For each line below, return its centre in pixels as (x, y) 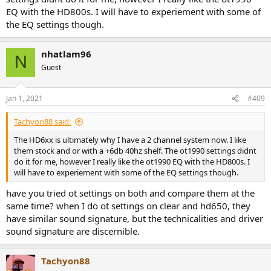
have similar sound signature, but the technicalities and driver (135, 218)
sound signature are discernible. (73, 231)
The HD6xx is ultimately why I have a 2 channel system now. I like (130, 140)
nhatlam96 (66, 54)
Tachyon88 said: (42, 122)
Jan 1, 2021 (24, 99)
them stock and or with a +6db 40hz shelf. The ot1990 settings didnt (135, 151)
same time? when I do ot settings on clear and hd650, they (128, 205)
